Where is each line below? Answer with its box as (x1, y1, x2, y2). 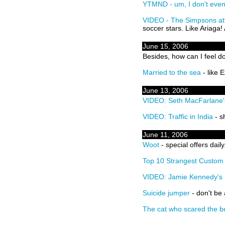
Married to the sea (143, 68, 201, 76)
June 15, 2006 (143, 42, 188, 50)
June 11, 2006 (143, 131, 188, 139)
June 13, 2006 (143, 86, 188, 94)
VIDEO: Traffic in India (143, 113, 213, 121)
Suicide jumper (143, 189, 190, 197)
